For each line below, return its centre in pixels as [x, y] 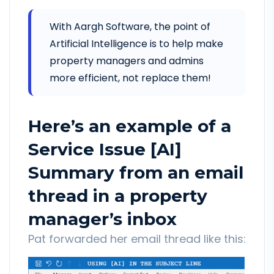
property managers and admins [127, 61]
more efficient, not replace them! [130, 78]
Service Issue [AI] [105, 149]
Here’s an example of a [130, 126]
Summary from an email [136, 172]
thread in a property [118, 195]
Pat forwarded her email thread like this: [137, 239]
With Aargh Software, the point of [130, 26]
